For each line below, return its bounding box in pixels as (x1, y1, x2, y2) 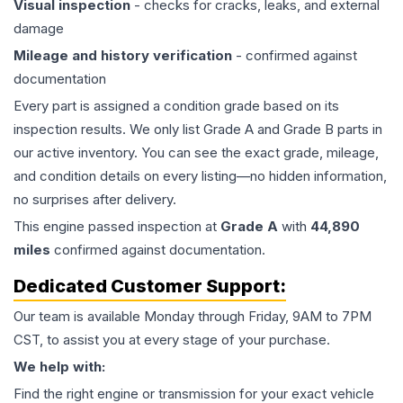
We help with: (13, 358, 105, 375)
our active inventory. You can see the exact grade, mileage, (13, 144, 379, 161)
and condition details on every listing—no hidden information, (13, 167, 387, 184)
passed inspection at (85, 218, 220, 235)
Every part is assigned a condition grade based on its (13, 97, 339, 114)
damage (13, 20, 64, 37)
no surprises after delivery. (13, 191, 176, 208)
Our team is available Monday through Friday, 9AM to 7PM (13, 308, 372, 325)
